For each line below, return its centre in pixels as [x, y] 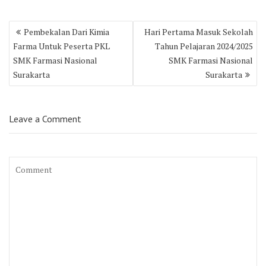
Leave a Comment [45, 119]
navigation [36, 40]
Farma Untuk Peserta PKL [61, 46]
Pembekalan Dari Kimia [66, 32]
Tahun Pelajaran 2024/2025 [204, 46]
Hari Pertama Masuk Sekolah [199, 32]
